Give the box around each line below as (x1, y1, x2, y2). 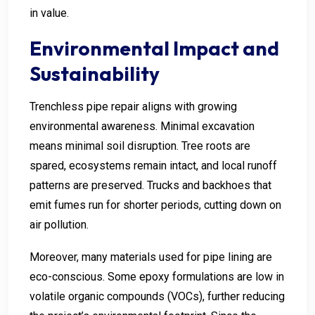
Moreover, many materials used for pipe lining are (30, 250, 272, 264)
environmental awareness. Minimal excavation (30, 119, 255, 133)
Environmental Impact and (30, 35, 279, 60)
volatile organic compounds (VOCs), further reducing (30, 289, 285, 303)
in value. (30, 6, 69, 20)
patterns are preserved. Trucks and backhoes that (30, 178, 271, 192)
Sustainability (30, 60, 160, 86)
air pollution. (30, 217, 89, 231)
